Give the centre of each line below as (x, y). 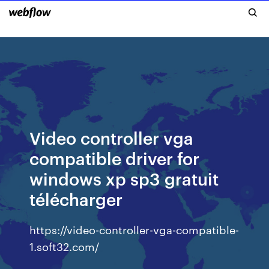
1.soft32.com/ (65, 246)
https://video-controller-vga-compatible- (134, 229)
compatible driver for (115, 158)
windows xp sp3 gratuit (124, 178)
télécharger (76, 198)
